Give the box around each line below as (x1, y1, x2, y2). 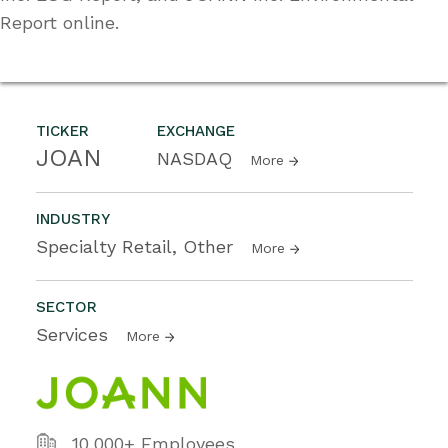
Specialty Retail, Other (36, 235, 239, 257)
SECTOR (36, 297, 97, 316)
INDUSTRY (36, 209, 110, 228)
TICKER (36, 121, 89, 140)
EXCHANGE (157, 121, 235, 140)
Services (36, 323, 114, 345)
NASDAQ (157, 147, 238, 169)
